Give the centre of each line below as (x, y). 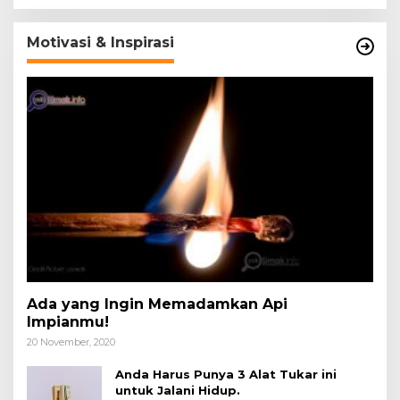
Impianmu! (68, 321)
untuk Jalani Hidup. (178, 390)
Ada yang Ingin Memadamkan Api (157, 304)
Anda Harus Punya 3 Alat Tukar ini (226, 374)
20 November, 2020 (71, 342)
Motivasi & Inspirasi (100, 42)
